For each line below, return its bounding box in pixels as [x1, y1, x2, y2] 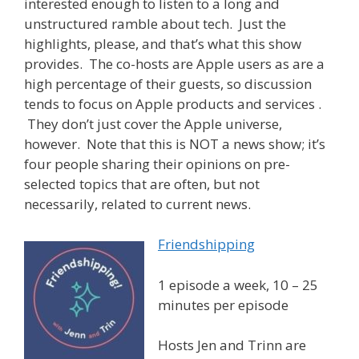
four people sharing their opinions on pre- [24, 154, 290, 173]
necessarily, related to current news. [24, 194, 251, 213]
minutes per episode [158, 295, 288, 314]
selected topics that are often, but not [24, 174, 260, 193]
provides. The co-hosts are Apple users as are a [24, 54, 325, 73]
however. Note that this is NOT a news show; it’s [24, 134, 325, 153]
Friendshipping [158, 235, 255, 254]
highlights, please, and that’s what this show [24, 34, 301, 53]
